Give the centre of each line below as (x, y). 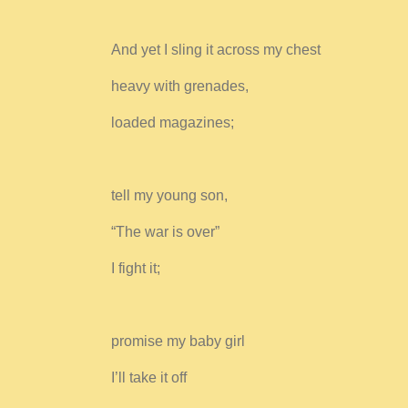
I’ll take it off (149, 378)
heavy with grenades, (180, 87)
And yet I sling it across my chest (216, 50)
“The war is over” (165, 232)
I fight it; (136, 269)
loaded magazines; (173, 123)
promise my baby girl (178, 342)
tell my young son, (169, 196)
